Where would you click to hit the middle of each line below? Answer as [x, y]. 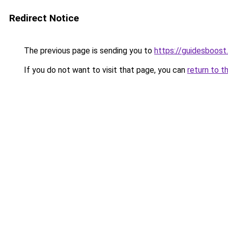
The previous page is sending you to [88, 51]
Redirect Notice [44, 18]
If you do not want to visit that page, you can [105, 70]
